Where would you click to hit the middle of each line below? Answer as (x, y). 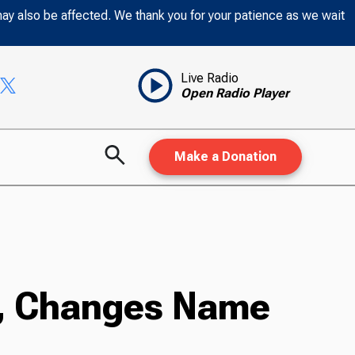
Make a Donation (225, 157)
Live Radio (209, 78)
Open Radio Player (235, 94)
